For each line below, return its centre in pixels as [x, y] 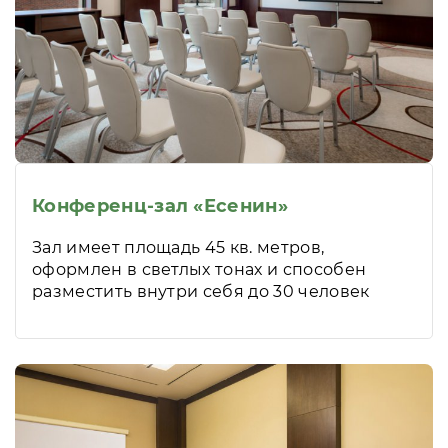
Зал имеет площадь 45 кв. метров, [178, 247]
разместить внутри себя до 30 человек [201, 291]
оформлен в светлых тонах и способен [199, 269]
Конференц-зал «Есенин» [160, 205]
